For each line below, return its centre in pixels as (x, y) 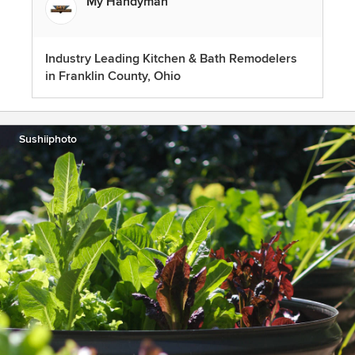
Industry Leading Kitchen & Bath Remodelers (171, 59)
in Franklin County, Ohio (113, 76)
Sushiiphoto (48, 139)
